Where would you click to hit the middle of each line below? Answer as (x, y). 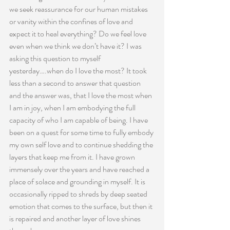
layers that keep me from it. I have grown (73, 157)
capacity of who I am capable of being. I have (79, 120)
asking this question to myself (56, 58)
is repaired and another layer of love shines (76, 218)
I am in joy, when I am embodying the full (73, 108)
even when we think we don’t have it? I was (76, 46)
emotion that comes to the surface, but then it (82, 206)
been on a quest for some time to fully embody (82, 132)
